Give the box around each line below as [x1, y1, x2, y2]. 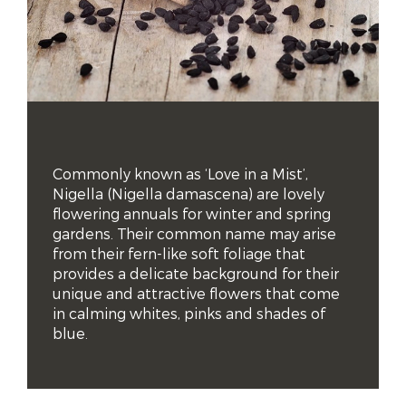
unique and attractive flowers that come [53, 285, 340, 304]
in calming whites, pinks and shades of [53, 304, 325, 324]
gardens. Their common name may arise [53, 225, 336, 245]
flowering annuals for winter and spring [53, 205, 331, 225]
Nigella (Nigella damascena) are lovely [53, 185, 324, 205]
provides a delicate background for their [53, 265, 339, 285]
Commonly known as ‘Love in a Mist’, [53, 165, 308, 185]
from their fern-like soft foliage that [53, 245, 305, 265]
